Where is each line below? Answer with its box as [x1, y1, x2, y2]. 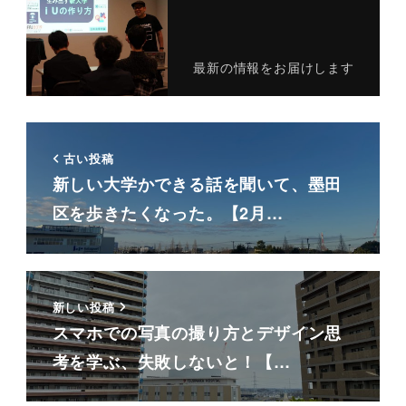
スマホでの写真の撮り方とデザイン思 [52, 320, 343, 344]
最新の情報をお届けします [193, 58, 354, 76]
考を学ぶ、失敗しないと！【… [52, 349, 291, 373]
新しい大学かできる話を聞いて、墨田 [52, 171, 343, 196]
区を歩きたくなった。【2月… [52, 200, 284, 225]
